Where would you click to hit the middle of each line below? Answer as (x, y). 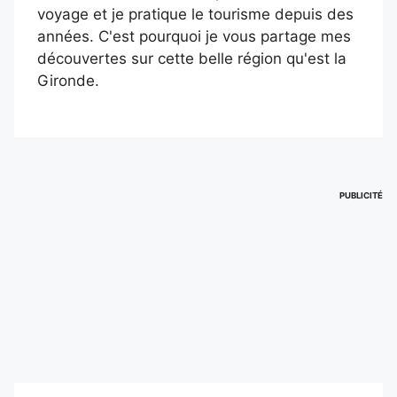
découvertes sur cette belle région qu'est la (191, 58)
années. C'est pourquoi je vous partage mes (194, 36)
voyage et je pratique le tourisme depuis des (195, 14)
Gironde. (68, 81)
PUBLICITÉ (361, 195)
